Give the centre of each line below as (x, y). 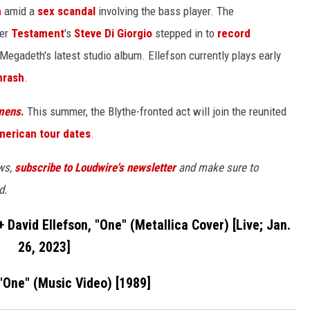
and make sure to (217, 168)
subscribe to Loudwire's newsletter (95, 168)
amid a (19, 11)
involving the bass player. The (165, 11)
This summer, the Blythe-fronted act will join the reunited (155, 112)
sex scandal (66, 11)
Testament (38, 34)
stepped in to (185, 34)
